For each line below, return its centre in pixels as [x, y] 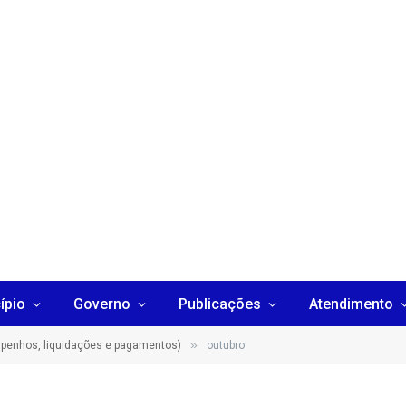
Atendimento [351, 304]
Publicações [219, 304]
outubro [226, 345]
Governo [101, 304]
